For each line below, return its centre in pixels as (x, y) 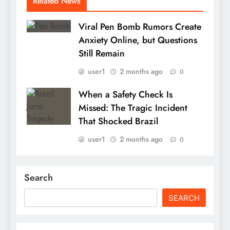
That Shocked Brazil (118, 121)
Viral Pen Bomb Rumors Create (140, 27)
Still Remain (102, 54)
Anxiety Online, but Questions (138, 40)
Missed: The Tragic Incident (133, 108)
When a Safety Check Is (126, 95)
